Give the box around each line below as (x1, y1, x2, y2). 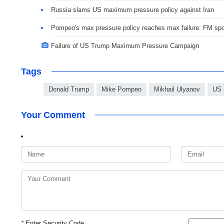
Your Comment (21, 109, 85, 120)
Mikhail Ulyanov (154, 85, 200, 93)
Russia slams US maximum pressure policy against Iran (51, 5, 214, 13)
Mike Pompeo (101, 85, 141, 93)
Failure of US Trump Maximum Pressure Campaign (51, 41, 199, 49)
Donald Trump (48, 85, 89, 93)
